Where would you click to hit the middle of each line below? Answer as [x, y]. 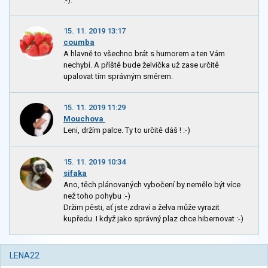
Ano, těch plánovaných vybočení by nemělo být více [152, 185]
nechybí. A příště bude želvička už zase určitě [141, 65]
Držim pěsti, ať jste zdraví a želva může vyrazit [141, 208]
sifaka [75, 173]
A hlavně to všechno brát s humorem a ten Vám [144, 54]
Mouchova [84, 119]
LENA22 [25, 256]
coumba [79, 42]
